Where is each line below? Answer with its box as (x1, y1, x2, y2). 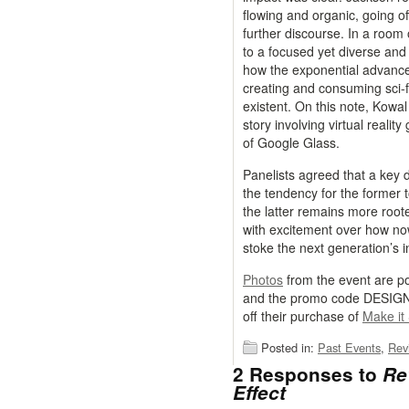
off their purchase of (243, 307, 362, 325)
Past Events (318, 339, 381, 356)
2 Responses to (233, 361, 383, 387)
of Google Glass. (243, 133, 340, 152)
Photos (243, 270, 283, 288)
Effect (233, 379, 286, 405)
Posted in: (261, 339, 318, 356)
